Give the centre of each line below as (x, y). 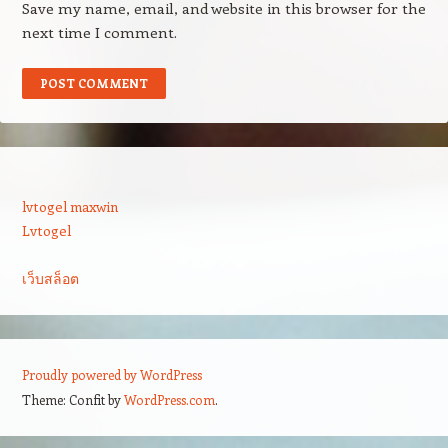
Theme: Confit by (72, 399)
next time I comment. (99, 32)
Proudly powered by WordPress (111, 374)
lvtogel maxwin (69, 206)
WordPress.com (169, 399)
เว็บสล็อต (50, 278)
